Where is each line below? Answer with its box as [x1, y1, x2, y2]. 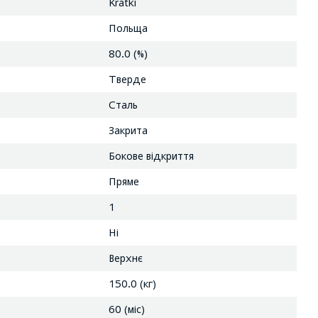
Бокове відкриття [108, 149, 194, 162]
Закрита [108, 124, 148, 136]
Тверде [108, 72, 146, 85]
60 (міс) [108, 302, 145, 315]
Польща [108, 21, 148, 34]
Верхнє [108, 251, 143, 264]
